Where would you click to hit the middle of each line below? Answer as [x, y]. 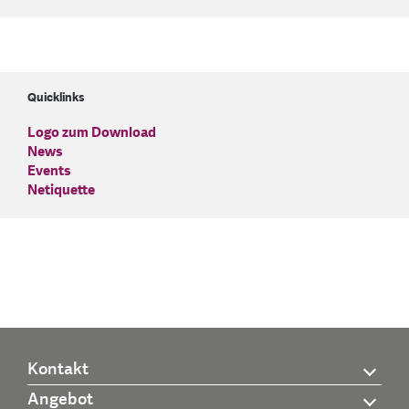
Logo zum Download [92, 132]
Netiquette [61, 190]
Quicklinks [56, 97]
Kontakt [58, 370]
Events [49, 171]
